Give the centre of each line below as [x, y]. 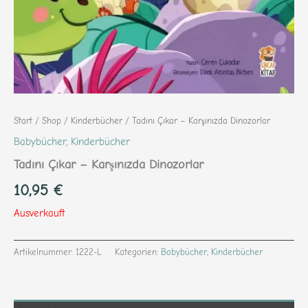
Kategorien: [138, 252]
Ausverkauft [39, 214]
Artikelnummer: [45, 252]
